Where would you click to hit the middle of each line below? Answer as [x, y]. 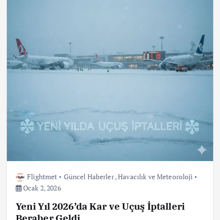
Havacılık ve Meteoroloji [155, 176]
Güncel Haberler [89, 176]
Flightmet [42, 176]
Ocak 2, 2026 [41, 188]
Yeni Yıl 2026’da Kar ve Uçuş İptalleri [100, 206]
